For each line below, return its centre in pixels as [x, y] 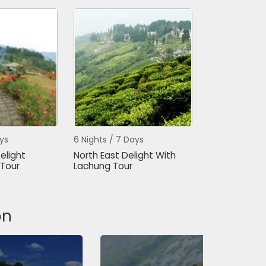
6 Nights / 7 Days [108, 140]
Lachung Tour [103, 166]
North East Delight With [124, 155]
